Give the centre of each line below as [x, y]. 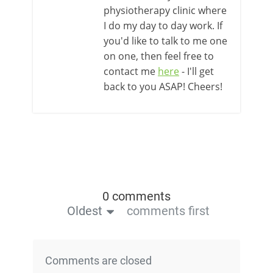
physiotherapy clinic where [165, 10]
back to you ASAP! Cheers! [163, 87]
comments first [168, 211]
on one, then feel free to [159, 56]
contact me [131, 71]
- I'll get [197, 71]
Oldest [84, 211]
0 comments [136, 196]
